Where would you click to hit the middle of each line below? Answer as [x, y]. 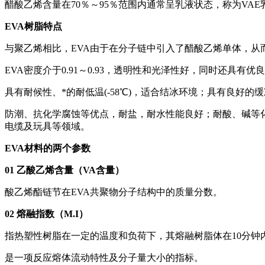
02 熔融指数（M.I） [46, 214]
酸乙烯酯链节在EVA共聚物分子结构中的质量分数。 [114, 192]
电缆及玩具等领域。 [47, 126]
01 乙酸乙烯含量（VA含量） [64, 170]
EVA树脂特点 [33, 26]
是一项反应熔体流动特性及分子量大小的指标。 [104, 257]
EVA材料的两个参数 [48, 148]
